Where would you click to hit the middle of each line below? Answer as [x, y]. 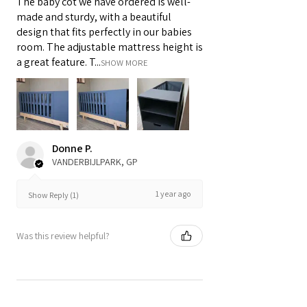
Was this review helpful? [63, 235]
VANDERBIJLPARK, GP [95, 162]
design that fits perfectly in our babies [104, 32]
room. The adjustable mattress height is [110, 47]
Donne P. [72, 149]
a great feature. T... [59, 62]
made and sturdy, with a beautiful [94, 17]
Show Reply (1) [53, 195]
